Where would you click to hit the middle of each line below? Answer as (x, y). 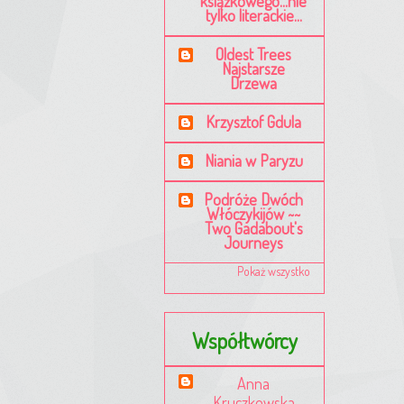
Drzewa (254, 83)
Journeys (254, 243)
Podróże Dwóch (254, 200)
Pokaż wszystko (274, 271)
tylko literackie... (253, 16)
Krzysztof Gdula (254, 122)
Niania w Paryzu (253, 161)
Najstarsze (254, 69)
